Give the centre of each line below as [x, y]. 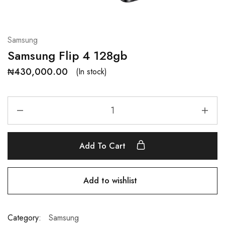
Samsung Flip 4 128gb [67, 55]
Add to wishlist [110, 180]
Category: [24, 217]
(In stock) [91, 72]
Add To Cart [104, 146]
